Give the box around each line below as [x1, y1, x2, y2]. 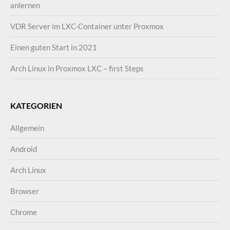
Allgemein [10, 123, 44, 132]
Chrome [10, 207, 37, 217]
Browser [10, 186, 39, 196]
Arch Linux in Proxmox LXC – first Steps [10, 64, 144, 73]
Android [10, 144, 37, 154]
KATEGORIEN [10, 101, 62, 110]
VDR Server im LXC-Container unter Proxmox [10, 22, 164, 31]
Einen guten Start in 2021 [10, 43, 97, 52]
